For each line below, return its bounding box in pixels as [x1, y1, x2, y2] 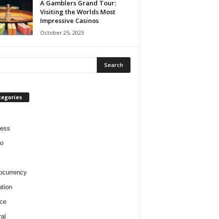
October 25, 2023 [40, 29, 84, 36]
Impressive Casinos [40, 16, 99, 25]
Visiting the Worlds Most [40, 7, 115, 16]
